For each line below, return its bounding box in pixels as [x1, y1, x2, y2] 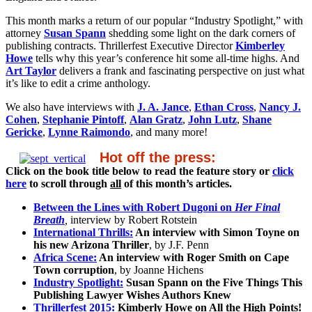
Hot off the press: [100, 149, 216, 165]
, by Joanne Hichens [114, 263, 203, 276]
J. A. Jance [137, 100, 189, 113]
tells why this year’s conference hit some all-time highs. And [33, 52, 299, 64]
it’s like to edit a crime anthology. [6, 77, 150, 89]
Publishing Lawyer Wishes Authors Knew [33, 288, 231, 301]
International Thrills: [33, 226, 133, 238]
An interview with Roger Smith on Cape [97, 251, 289, 263]
